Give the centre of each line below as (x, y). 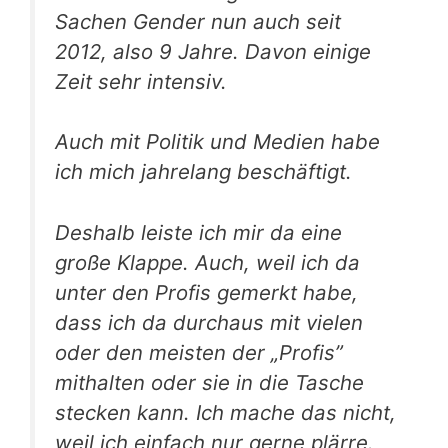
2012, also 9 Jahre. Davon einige (213, 51)
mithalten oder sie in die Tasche (209, 382)
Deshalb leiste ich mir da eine (198, 232)
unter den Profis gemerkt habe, (206, 292)
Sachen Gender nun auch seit (198, 21)
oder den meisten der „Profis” (199, 352)
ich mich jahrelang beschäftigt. (203, 172)
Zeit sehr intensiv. (141, 81)
